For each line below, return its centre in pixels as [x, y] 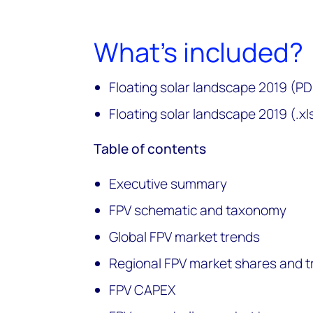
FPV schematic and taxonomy [199, 210]
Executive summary [170, 183]
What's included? [198, 51]
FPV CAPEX [144, 290]
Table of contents [150, 148]
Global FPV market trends [186, 236]
